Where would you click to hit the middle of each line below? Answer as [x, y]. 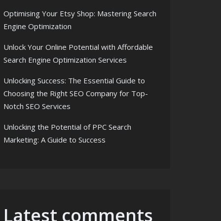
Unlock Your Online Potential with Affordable [78, 47]
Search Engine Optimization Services [65, 60]
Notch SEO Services [37, 106]
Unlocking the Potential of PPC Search [67, 127]
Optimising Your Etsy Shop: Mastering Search [80, 13]
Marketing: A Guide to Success [55, 140]
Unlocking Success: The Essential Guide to [74, 80]
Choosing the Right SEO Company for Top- [76, 93]
